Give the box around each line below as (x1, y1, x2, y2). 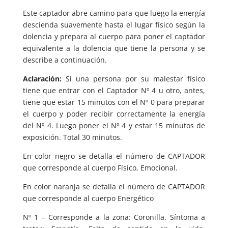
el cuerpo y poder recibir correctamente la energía (22, 109, 206, 119)
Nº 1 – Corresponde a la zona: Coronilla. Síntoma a (22, 212, 206, 222)
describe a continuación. (22, 55, 107, 65)
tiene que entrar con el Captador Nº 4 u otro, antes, (22, 85, 206, 95)
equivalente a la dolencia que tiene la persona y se (22, 43, 206, 53)
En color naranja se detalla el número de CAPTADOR (22, 182, 206, 191)
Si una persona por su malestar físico (61, 74, 206, 83)
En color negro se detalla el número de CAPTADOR (22, 151, 206, 161)
